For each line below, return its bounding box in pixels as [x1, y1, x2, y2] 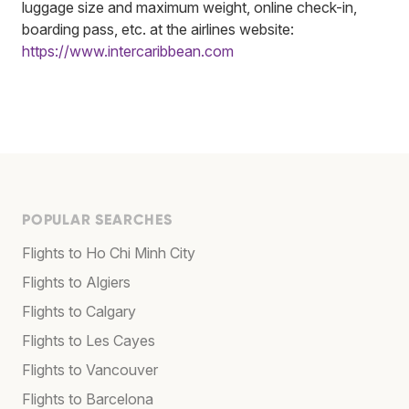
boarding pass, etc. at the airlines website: [22, 19, 294, 38]
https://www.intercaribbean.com [22, 41, 234, 60]
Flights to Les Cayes [22, 330, 155, 350]
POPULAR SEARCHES [22, 210, 173, 228]
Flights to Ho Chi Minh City [22, 243, 195, 262]
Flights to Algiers [22, 272, 131, 291]
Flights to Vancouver [22, 360, 158, 379]
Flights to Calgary [22, 301, 136, 320]
